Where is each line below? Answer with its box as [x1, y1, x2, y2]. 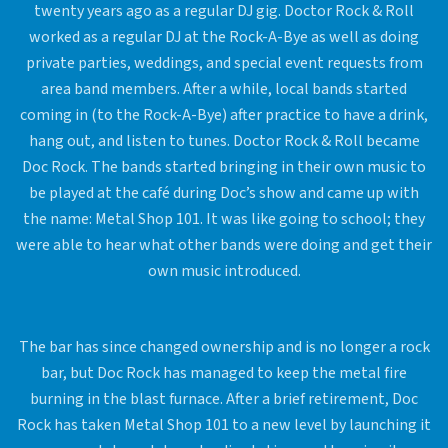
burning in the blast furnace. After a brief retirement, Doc [30, 388, 418, 411]
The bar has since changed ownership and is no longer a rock [18, 336, 430, 359]
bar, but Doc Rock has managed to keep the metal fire [41, 362, 407, 385]
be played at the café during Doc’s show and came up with [29, 182, 419, 205]
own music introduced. [147, 260, 301, 283]
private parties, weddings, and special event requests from [25, 52, 423, 75]
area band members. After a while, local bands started [41, 78, 407, 101]
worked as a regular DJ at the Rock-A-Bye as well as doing [29, 26, 419, 49]
